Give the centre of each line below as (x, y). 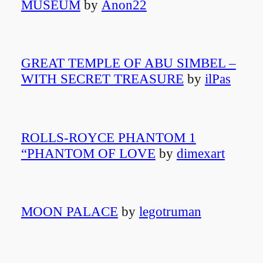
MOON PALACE (69, 212)
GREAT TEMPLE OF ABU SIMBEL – (128, 63)
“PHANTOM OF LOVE (88, 153)
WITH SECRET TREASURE (102, 79)
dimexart (200, 153)
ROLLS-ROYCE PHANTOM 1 (108, 137)
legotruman (170, 212)
